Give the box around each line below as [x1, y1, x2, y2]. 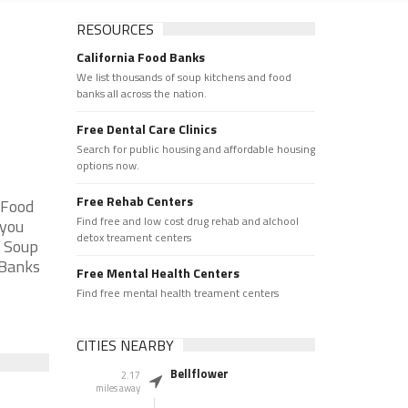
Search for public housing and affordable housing [76, 140, 315, 158]
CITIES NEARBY [76, 334, 174, 356]
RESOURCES [76, 18, 154, 40]
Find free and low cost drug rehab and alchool [76, 212, 299, 229]
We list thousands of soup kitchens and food [76, 68, 291, 86]
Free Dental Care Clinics [76, 119, 217, 138]
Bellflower [169, 364, 229, 382]
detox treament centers [76, 229, 191, 246]
